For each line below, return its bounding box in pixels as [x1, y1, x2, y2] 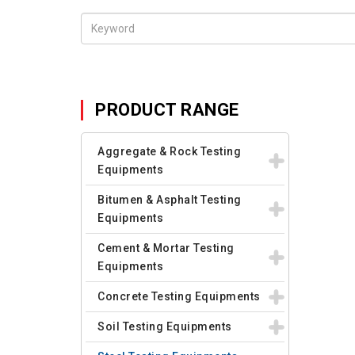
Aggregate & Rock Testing [97, 145, 241, 158]
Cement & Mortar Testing [97, 242, 235, 254]
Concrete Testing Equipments [97, 290, 261, 303]
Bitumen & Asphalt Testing [97, 193, 242, 206]
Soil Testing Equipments [97, 320, 232, 333]
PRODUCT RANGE [95, 100, 239, 120]
